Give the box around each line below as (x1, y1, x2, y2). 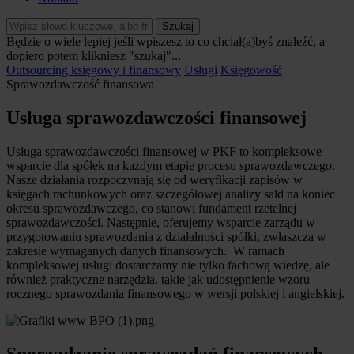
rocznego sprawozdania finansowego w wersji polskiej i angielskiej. (6, 286, 345, 300)
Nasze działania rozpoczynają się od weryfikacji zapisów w (6, 172, 303, 186)
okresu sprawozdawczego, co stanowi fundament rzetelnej (6, 201, 296, 215)
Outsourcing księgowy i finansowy (6, 63, 181, 77)
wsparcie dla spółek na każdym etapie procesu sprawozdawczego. (6, 158, 335, 172)
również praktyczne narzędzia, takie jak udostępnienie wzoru (6, 272, 310, 286)
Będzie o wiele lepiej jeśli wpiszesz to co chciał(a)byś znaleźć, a (6, 35, 325, 48)
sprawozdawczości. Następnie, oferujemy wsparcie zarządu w (6, 215, 315, 229)
